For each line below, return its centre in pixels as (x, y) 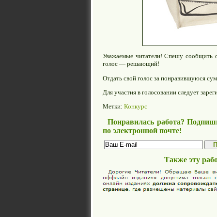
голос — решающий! (131, 64)
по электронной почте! (142, 131)
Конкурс (136, 107)
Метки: (113, 107)
